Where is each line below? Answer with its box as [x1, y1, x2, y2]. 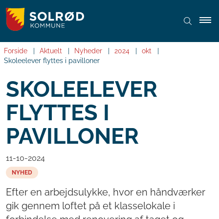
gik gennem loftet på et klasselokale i [6, 200, 175, 212]
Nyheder [74, 47, 102, 55]
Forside [4, 47, 27, 55]
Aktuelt [40, 47, 62, 55]
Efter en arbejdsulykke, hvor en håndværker [6, 186, 205, 198]
